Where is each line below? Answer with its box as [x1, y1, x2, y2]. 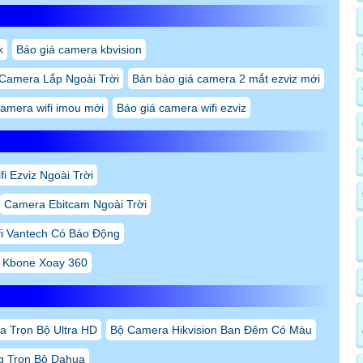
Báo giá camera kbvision [16, 43, 142, 57]
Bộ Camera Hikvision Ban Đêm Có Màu [110, 323, 312, 337]
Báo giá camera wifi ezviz [117, 101, 246, 115]
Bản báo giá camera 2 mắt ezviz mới [132, 72, 320, 86]
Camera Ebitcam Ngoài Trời [4, 198, 147, 211]
